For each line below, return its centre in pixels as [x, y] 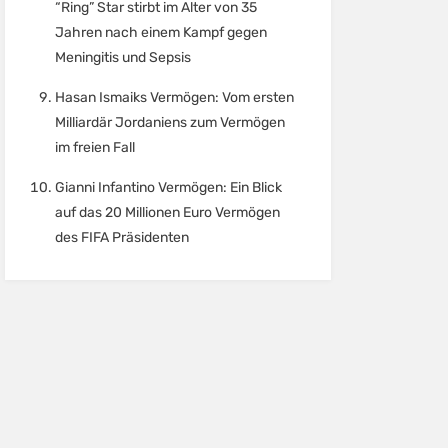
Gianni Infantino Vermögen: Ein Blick [168, 187]
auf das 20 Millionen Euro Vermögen [167, 212]
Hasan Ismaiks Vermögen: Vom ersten [174, 97]
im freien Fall [94, 147]
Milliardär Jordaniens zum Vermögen [169, 122]
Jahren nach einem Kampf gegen [160, 32]
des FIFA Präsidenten [121, 237]
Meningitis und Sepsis [122, 57]
